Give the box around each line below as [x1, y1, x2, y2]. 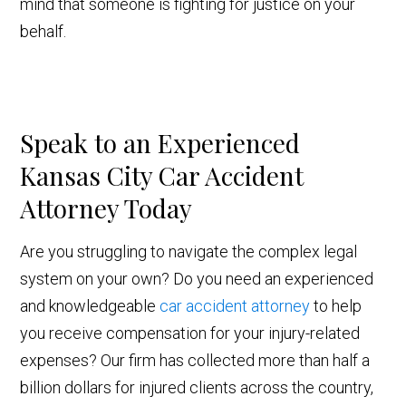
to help [310, 296, 362, 316]
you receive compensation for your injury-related [20, 324, 361, 343]
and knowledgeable [20, 296, 160, 316]
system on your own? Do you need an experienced [20, 269, 374, 289]
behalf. [20, 22, 67, 42]
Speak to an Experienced [20, 126, 301, 160]
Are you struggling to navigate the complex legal [20, 242, 358, 262]
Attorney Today [20, 191, 193, 226]
